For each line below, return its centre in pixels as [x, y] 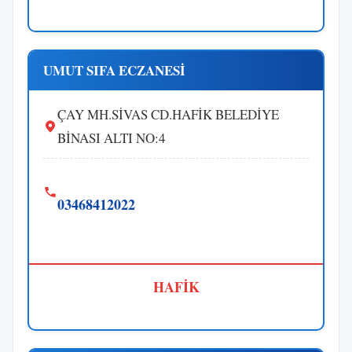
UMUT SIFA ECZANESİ [114, 70]
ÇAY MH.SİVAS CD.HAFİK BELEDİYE [168, 114]
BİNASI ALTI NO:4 [112, 137]
